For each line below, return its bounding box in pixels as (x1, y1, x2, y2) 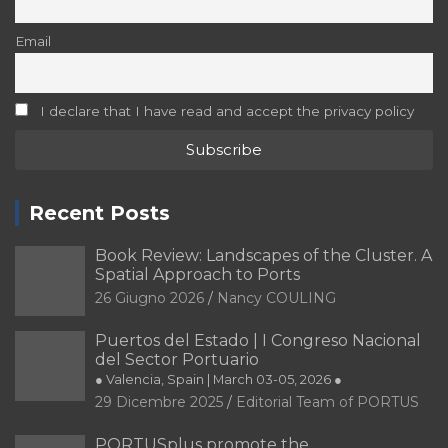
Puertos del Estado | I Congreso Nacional (95, 330, 421, 350)
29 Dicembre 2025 (95, 392, 223, 411)
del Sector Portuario (95, 349, 259, 369)
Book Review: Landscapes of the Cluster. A (95, 245, 432, 265)
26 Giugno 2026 (95, 288, 204, 307)
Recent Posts (29, 200, 170, 225)
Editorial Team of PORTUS (236, 392, 419, 411)
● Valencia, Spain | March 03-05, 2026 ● (95, 371, 342, 387)
